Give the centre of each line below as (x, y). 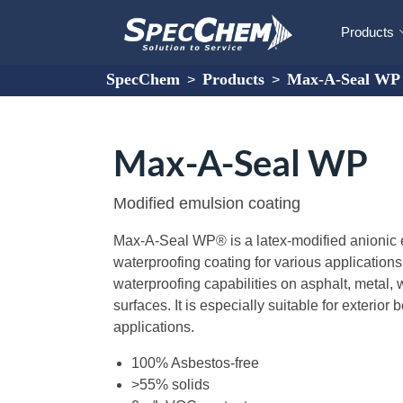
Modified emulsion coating (207, 203)
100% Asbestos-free (195, 363)
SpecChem (143, 79)
